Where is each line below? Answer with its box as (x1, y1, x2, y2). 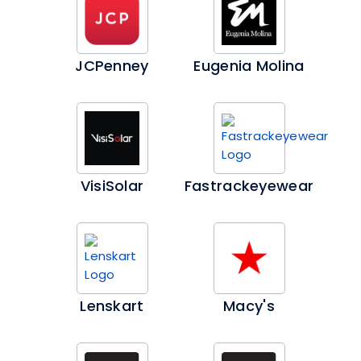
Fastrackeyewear (184, 176, 314, 196)
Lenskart (80, 296, 144, 316)
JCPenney (75, 56, 149, 76)
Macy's (223, 296, 275, 316)
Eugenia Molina (193, 56, 305, 76)
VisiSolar (80, 176, 144, 196)
